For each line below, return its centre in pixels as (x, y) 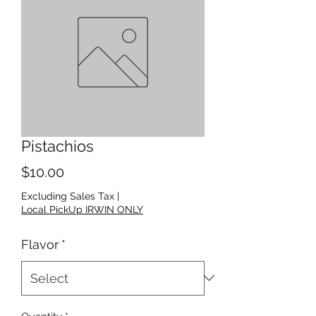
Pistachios (57, 146)
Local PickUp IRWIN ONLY (82, 209)
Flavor (40, 244)
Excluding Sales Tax (68, 196)
